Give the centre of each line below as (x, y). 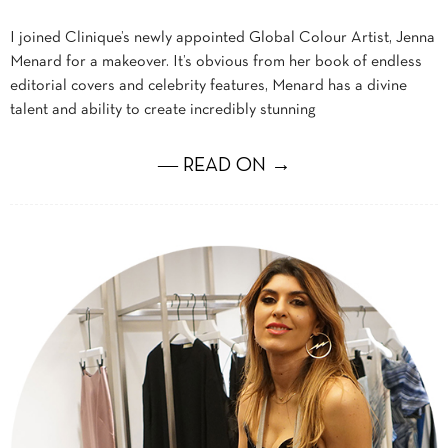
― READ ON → (224, 166)
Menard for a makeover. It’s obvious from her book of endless (216, 62)
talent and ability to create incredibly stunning (163, 110)
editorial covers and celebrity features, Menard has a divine (208, 86)
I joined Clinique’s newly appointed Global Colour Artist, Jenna (222, 38)
